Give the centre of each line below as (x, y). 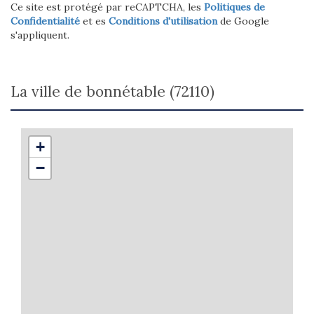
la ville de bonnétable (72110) (117, 91)
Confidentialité (45, 21)
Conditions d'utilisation (163, 21)
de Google (243, 21)
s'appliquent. (40, 35)
